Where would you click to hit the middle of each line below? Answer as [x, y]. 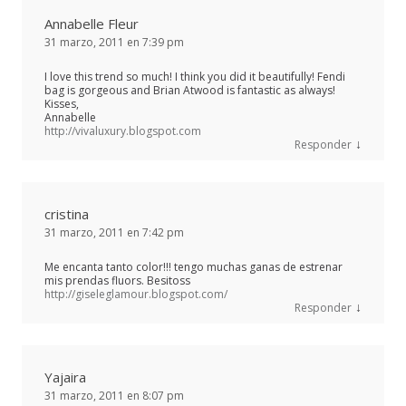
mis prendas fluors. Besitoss [117, 280]
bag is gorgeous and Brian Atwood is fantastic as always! [190, 90]
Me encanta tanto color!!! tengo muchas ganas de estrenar [193, 266]
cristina [67, 213]
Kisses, [62, 103]
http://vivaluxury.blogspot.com [123, 130]
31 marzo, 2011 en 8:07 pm [114, 395]
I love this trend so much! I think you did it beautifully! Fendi [195, 76]
